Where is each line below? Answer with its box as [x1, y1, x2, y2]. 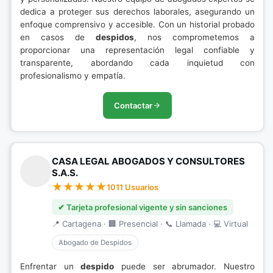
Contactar [114, 101, 152, 110]
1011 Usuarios [107, 182, 158, 192]
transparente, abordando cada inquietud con [20, 58, 255, 68]
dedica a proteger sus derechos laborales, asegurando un [20, 7, 255, 16]
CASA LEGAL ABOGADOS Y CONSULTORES [52, 155, 245, 167]
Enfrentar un [20, 261, 81, 271]
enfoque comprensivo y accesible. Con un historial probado [20, 19, 255, 29]
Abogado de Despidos [58, 238, 132, 247]
